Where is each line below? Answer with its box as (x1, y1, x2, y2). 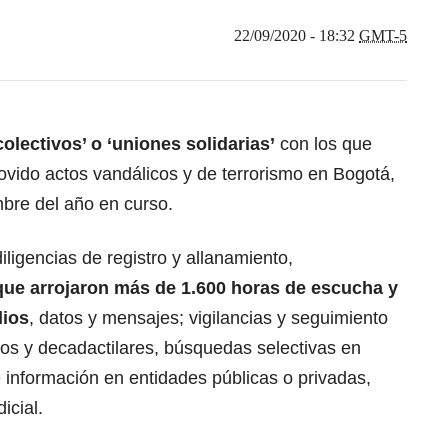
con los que (275, 133, 372, 154)
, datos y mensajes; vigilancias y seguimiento (29, 307, 388, 328)
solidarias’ (186, 133, 275, 154)
